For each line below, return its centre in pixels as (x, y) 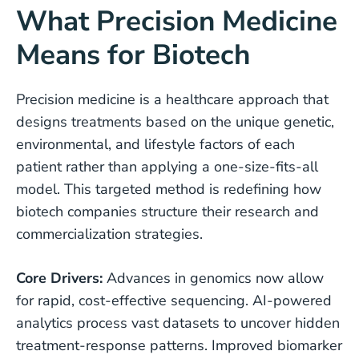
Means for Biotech (133, 55)
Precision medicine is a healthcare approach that (172, 99)
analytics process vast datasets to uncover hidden (178, 323)
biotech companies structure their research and (167, 212)
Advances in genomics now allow (213, 278)
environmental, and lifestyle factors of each (155, 144)
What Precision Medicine (177, 21)
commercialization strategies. (109, 234)
